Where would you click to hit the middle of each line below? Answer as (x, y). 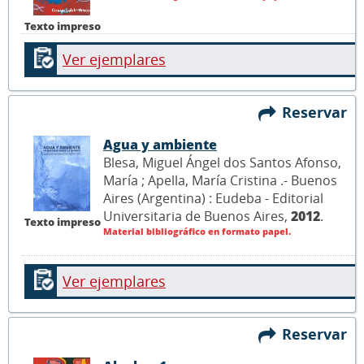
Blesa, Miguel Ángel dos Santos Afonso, (222, 162)
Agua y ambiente (160, 144)
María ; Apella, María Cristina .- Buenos (220, 180)
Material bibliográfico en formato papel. (197, 231)
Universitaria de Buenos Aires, (197, 216)
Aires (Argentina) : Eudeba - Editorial (213, 198)
